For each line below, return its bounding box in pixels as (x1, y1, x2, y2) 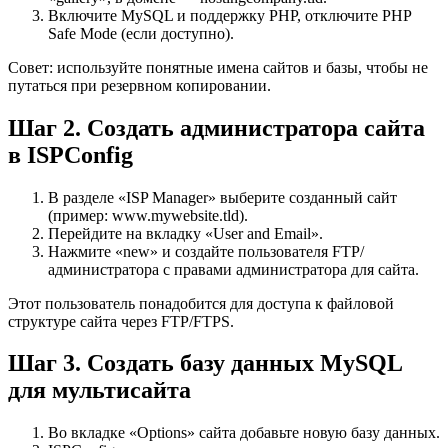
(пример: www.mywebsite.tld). (48, 206, 248, 224)
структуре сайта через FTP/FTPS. (8, 312, 234, 330)
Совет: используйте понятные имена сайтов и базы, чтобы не (8, 58, 428, 76)
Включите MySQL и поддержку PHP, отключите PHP (48, 6, 411, 24)
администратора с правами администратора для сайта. (48, 260, 419, 278)
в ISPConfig (8, 141, 133, 168)
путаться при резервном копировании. (8, 76, 271, 94)
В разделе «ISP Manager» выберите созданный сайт (48, 188, 397, 206)
